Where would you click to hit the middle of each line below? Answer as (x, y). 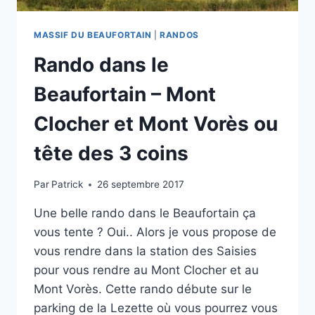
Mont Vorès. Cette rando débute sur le (143, 289)
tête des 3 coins (111, 153)
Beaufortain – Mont (125, 94)
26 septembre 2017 (141, 185)
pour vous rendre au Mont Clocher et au (146, 270)
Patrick (67, 185)
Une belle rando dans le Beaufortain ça (145, 213)
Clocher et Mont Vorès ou (156, 123)
